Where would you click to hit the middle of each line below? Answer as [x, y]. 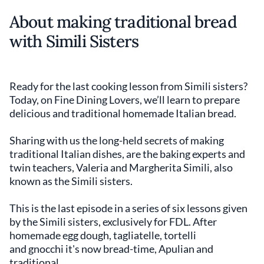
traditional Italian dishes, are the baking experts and [127, 154]
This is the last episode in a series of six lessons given [128, 208]
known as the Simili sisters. [71, 181]
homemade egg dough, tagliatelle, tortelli [103, 235]
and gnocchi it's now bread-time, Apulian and [111, 249]
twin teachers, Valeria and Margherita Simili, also [121, 167]
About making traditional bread [123, 22]
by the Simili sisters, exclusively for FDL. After [113, 222]
